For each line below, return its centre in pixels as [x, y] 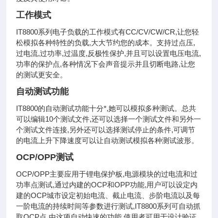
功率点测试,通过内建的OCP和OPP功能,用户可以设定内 [107, 185]
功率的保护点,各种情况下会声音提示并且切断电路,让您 [106, 64]
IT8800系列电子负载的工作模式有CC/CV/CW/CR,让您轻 [108, 32]
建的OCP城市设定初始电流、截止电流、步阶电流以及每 [108, 196]
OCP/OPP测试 [45, 157]
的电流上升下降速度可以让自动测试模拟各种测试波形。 [108, 141]
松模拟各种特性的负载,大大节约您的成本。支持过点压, [106, 43]
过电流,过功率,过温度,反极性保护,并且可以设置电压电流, [109, 54]
